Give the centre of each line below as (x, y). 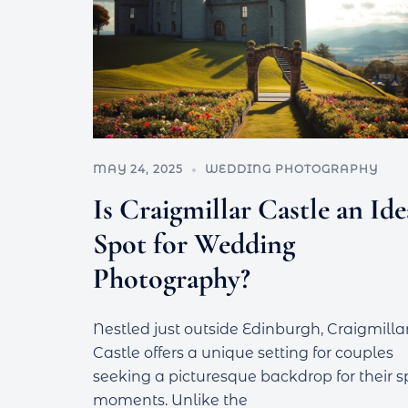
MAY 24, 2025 (138, 168)
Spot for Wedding (194, 243)
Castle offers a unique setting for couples (243, 352)
